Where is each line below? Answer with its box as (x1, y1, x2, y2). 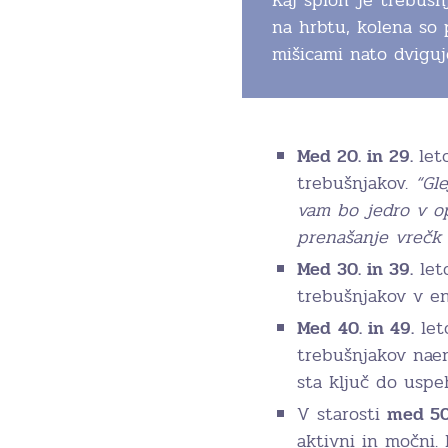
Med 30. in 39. (297, 254, 413, 283)
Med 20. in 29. (297, 141, 419, 170)
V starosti (297, 399, 387, 428)
